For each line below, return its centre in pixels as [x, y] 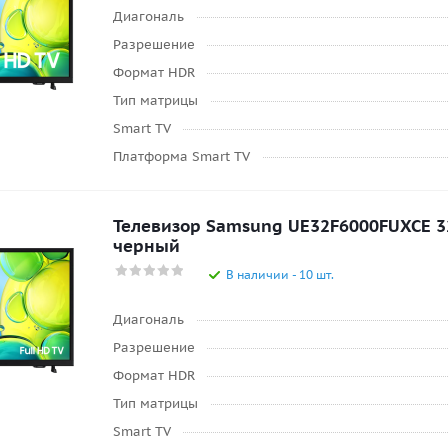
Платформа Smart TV [181, 156]
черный [146, 246]
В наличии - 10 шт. [280, 274]
